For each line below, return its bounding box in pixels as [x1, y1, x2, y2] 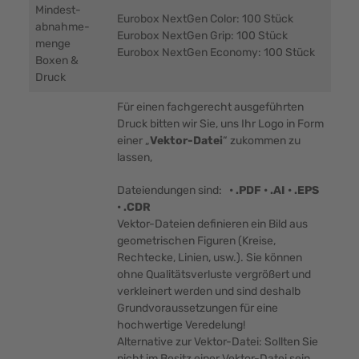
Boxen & [34, 54, 79, 68]
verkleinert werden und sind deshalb [116, 284, 301, 299]
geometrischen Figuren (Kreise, [116, 234, 276, 248]
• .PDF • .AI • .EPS [228, 184, 319, 198]
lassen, [116, 151, 152, 165]
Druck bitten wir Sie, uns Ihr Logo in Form [116, 117, 324, 131]
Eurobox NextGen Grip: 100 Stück [116, 29, 288, 43]
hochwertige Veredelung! [116, 318, 245, 333]
